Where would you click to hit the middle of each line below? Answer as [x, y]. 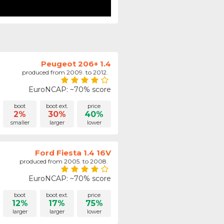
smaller [20, 122]
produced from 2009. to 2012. [67, 72]
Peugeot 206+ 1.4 [76, 63]
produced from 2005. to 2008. [65, 161]
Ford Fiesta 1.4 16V [73, 153]
